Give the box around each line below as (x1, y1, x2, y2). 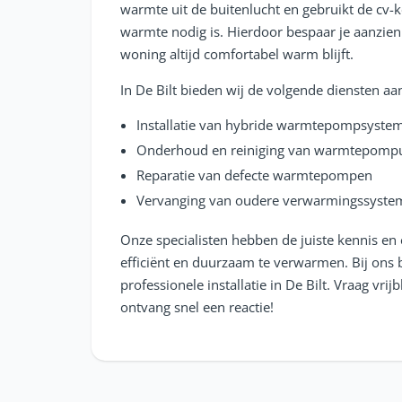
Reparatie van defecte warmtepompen (136, 165, 372, 184)
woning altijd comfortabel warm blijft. (120, 44, 354, 63)
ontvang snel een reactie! (120, 297, 274, 316)
